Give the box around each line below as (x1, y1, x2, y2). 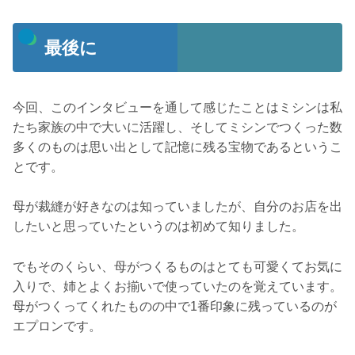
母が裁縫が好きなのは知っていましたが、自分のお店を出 (13, 200, 342, 214)
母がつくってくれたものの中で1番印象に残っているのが (13, 300, 337, 314)
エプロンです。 (13, 319, 101, 334)
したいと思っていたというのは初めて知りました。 (13, 219, 304, 234)
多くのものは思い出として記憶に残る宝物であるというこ (13, 139, 342, 154)
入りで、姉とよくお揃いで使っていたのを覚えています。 (13, 280, 342, 294)
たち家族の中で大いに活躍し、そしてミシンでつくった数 (13, 120, 342, 134)
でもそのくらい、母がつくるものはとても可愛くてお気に (13, 260, 342, 274)
